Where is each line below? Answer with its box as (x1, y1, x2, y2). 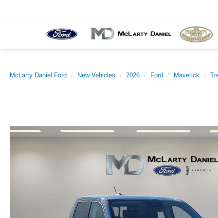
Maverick (174, 72, 200, 79)
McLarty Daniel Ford (10, 72, 67, 79)
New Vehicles (77, 72, 115, 79)
